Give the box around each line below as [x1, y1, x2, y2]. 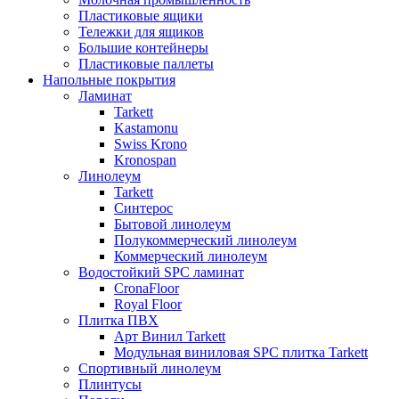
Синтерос [114, 200, 173, 216]
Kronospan [114, 152, 176, 168]
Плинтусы [78, 377, 142, 393]
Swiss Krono [114, 136, 187, 152]
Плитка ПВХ [78, 313, 159, 329]
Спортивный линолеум [78, 361, 221, 377]
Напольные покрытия [43, 72, 175, 88]
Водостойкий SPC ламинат [78, 265, 244, 281]
